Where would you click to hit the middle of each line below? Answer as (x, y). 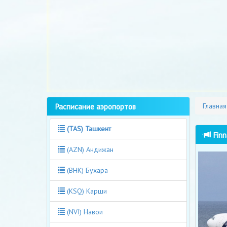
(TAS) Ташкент (89, 128)
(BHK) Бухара (86, 170)
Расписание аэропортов (95, 106)
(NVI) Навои (84, 212)
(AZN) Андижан (89, 149)
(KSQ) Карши (86, 191)
